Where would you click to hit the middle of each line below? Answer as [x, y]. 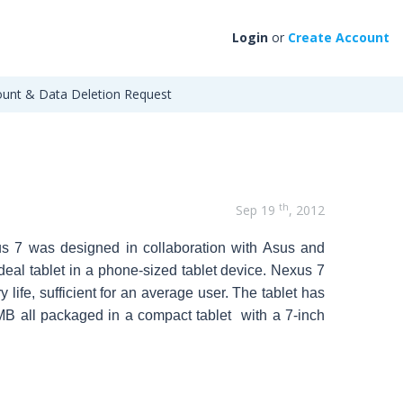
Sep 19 [257, 210]
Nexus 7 [296, 270]
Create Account [339, 37]
